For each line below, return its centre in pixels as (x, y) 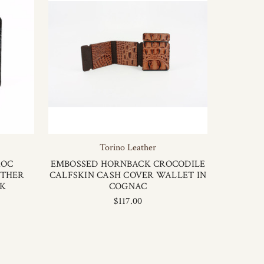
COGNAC (128, 187)
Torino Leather (128, 148)
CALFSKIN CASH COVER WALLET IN (128, 175)
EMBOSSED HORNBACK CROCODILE (128, 164)
